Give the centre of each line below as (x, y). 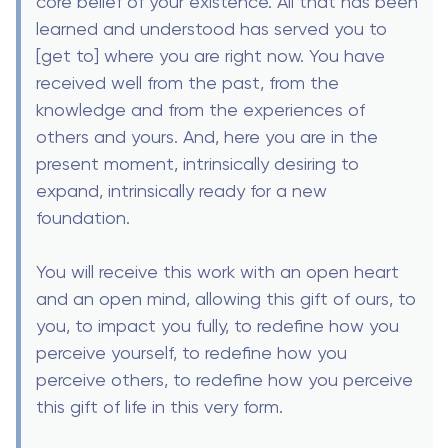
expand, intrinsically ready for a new (181, 190)
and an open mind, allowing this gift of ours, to (226, 298)
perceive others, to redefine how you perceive (224, 379)
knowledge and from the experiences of (200, 109)
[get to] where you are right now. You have (210, 55)
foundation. (83, 217)
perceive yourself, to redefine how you (191, 352)
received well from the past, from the (187, 82)
